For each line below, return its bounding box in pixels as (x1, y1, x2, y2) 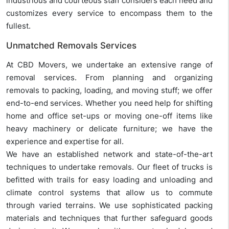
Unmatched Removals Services (6, 40, 136, 51)
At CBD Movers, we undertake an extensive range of (6, 60, 213, 70)
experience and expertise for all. (6, 136, 124, 147)
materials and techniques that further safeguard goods (6, 213, 213, 223)
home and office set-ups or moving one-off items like (6, 111, 213, 121)
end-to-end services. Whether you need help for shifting (6, 98, 213, 108)
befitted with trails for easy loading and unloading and (6, 175, 213, 185)
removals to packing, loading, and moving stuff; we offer (6, 85, 213, 96)
